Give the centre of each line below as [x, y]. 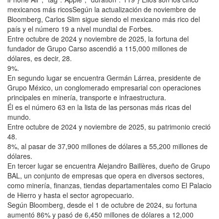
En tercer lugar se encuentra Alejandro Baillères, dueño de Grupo [109, 165]
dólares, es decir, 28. [40, 58]
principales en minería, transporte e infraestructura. [87, 97]
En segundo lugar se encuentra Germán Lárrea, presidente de [104, 77]
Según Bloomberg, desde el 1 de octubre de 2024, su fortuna [102, 205]
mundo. [19, 117]
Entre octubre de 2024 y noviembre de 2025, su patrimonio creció [109, 126]
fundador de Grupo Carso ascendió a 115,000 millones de [97, 48]
